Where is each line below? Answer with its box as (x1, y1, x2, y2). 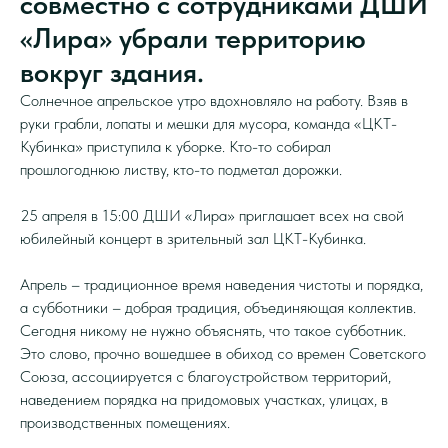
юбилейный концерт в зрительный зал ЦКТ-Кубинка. (20, 229, 366, 249)
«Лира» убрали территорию (20, 21, 366, 56)
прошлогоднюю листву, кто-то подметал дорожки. (20, 160, 342, 180)
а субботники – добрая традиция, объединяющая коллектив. (20, 298, 416, 318)
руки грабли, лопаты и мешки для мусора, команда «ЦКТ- (20, 114, 397, 134)
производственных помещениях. (20, 413, 230, 433)
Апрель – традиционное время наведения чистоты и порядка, (20, 275, 423, 295)
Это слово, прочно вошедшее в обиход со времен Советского (20, 344, 426, 364)
